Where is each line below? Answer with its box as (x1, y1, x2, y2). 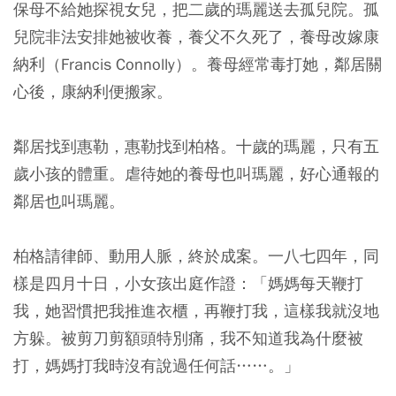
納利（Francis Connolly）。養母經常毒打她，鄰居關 (13, 54, 382, 74)
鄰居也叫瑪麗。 (13, 191, 125, 211)
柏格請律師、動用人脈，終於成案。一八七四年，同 (13, 246, 379, 266)
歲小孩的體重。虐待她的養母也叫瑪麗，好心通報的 (13, 164, 379, 184)
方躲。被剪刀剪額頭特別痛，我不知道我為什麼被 (13, 328, 363, 348)
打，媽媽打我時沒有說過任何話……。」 (13, 355, 300, 376)
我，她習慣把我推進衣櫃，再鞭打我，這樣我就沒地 (13, 301, 379, 321)
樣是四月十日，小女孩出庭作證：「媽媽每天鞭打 (13, 273, 363, 293)
